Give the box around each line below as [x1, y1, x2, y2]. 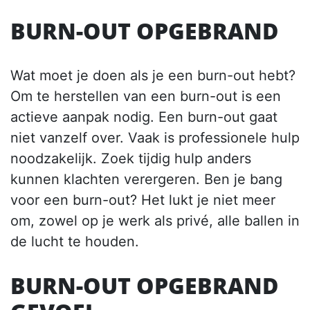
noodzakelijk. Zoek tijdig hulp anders [10, 150, 251, 167]
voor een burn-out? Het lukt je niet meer [10, 192, 275, 209]
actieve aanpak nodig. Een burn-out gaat [10, 109, 277, 126]
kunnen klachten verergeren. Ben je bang [10, 171, 282, 188]
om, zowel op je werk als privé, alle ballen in [10, 212, 300, 230]
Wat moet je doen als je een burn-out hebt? [10, 67, 295, 84]
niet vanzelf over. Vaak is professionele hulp [10, 129, 300, 147]
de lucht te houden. [10, 233, 139, 250]
